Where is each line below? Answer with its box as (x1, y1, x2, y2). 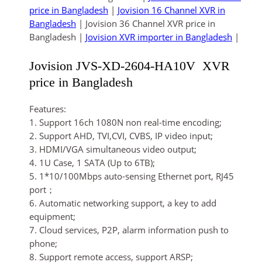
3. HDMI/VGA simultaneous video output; (29, 143, 196, 155)
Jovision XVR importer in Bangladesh (85, 31, 232, 43)
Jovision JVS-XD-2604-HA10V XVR (29, 58, 230, 73)
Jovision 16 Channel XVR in (118, 4, 225, 16)
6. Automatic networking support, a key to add (29, 196, 216, 209)
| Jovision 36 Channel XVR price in (76, 18, 215, 30)
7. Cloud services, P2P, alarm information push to (29, 223, 229, 236)
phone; (29, 237, 57, 249)
